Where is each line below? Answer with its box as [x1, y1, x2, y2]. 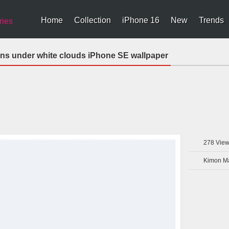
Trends [199, 16, 224, 25]
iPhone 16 [122, 16, 159, 25]
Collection [74, 16, 111, 25]
